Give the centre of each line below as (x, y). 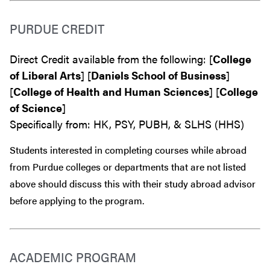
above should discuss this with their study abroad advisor (133, 183)
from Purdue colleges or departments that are (108, 166)
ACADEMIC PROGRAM (73, 256)
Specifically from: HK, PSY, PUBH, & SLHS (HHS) (127, 124)
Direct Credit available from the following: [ (111, 58)
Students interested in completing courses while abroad (128, 149)
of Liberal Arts (45, 75)
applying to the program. (90, 200)
